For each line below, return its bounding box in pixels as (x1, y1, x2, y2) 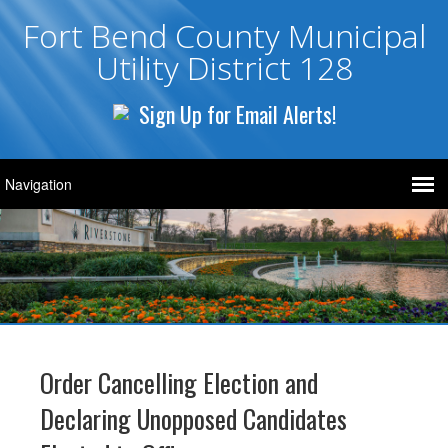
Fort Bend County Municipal (22, 14, 426, 57)
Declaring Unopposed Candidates (40, 399, 347, 439)
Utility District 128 (95, 46, 353, 89)
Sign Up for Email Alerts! (138, 98, 336, 130)
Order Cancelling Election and (40, 363, 318, 403)
